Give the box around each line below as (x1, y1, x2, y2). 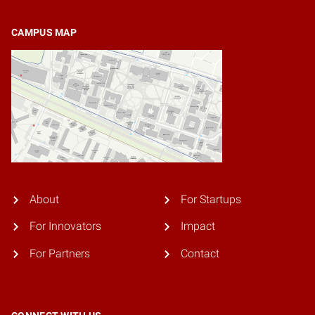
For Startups (180, 193, 241, 207)
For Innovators (29, 219, 101, 233)
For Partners (29, 246, 90, 260)
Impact (180, 219, 215, 233)
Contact (180, 246, 219, 260)
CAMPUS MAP (11, 27, 77, 39)
